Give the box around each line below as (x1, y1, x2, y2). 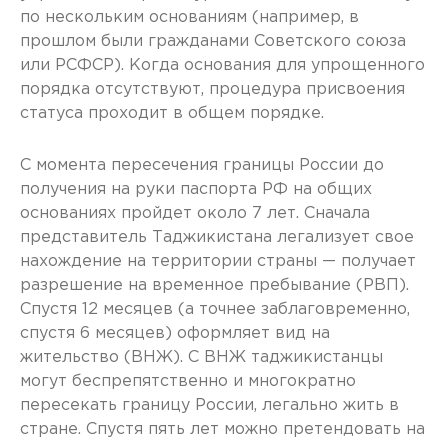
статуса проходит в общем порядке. (20, 106, 324, 121)
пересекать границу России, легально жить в (20, 398, 399, 413)
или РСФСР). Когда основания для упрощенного (20, 58, 425, 73)
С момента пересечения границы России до (20, 158, 384, 173)
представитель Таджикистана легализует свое (20, 230, 414, 245)
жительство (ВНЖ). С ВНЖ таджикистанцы (20, 350, 383, 365)
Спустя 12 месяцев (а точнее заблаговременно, (20, 302, 410, 317)
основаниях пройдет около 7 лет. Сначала (20, 206, 370, 221)
